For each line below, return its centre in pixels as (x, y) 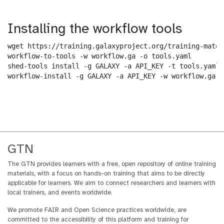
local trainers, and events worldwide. (60, 193)
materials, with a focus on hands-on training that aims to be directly (106, 174)
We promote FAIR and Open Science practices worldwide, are (97, 210)
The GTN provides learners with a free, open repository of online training (112, 164)
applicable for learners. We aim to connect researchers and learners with (111, 183)
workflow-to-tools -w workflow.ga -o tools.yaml (99, 56)
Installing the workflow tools (95, 29)
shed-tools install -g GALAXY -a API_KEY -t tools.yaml (113, 66)
